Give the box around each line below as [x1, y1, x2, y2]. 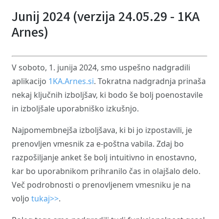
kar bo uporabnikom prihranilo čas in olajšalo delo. [12, 166, 200, 176]
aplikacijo [12, 76, 48, 87]
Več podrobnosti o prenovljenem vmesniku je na [12, 179, 191, 190]
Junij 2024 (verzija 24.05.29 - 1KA [12, 7, 199, 26]
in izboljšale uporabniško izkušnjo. [12, 103, 139, 114]
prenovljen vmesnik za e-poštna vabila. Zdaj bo [12, 138, 184, 149]
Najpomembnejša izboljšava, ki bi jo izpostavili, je [12, 125, 192, 135]
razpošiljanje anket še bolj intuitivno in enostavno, [12, 152, 197, 163]
